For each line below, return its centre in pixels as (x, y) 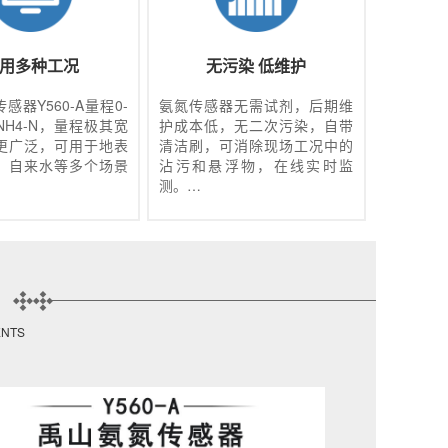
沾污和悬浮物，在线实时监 (256, 164)
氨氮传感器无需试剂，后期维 (256, 104)
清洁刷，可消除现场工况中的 (256, 144)
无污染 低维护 (256, 65)
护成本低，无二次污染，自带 (256, 124)
